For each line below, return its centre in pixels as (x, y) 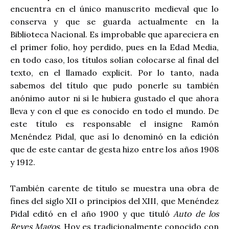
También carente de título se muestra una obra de (114, 188)
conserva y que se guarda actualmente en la (114, 22)
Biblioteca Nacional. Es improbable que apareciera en (114, 35)
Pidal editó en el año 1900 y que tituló (92, 213)
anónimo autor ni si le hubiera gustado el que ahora (114, 98)
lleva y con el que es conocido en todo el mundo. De (114, 111)
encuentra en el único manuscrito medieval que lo (114, 9)
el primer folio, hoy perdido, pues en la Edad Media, (114, 47)
